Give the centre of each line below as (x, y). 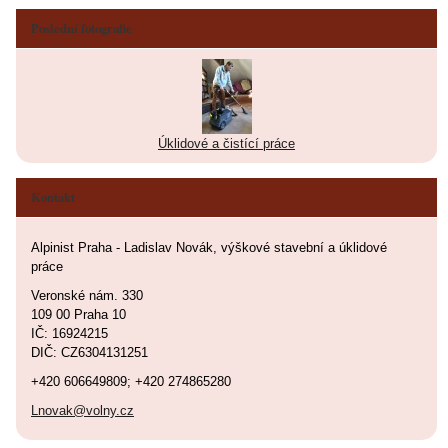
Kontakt (53, 196)
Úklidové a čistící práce (226, 143)
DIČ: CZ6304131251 (89, 352)
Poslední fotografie (81, 27)
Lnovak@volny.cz (82, 410)
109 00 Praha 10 (78, 314)
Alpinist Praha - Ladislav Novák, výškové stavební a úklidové (209, 247)
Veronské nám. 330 (87, 295)
